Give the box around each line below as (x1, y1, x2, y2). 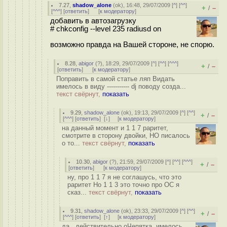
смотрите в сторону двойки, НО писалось (62, 132, 190, 139)
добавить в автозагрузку (50, 17, 136, 25)
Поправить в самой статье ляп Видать (56, 75, 175, 83)
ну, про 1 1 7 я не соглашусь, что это (67, 173, 181, 181)
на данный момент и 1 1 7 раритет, (62, 124, 168, 132)
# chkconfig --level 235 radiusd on (50, 25, 161, 33)
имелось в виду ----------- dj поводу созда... (56, 83, 186, 90)
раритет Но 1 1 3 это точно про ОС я (67, 181, 179, 188)
